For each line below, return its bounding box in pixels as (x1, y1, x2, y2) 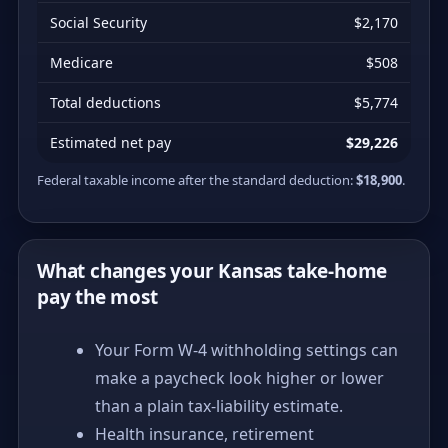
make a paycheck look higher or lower (95, 366, 384, 389)
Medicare (50, 52, 113, 72)
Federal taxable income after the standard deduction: (37, 170, 356, 189)
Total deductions (50, 92, 161, 112)
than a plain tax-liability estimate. (95, 394, 343, 417)
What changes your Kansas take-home (37, 257, 388, 284)
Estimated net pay (50, 132, 171, 152)
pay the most (37, 283, 158, 310)
